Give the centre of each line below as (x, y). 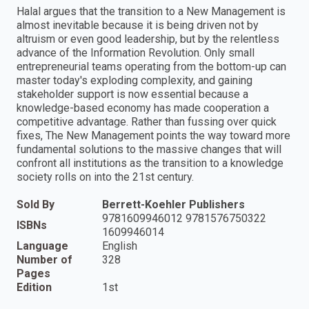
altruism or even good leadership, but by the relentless (148, 39)
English (120, 246)
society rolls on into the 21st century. (105, 177)
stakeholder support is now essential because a (132, 94)
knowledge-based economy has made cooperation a (143, 108)
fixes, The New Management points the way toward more (153, 136)
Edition (34, 288)
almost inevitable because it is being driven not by (138, 26)
